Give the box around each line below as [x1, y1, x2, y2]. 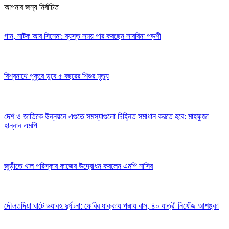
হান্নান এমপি [4, 121, 37, 130]
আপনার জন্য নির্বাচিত [4, 2, 59, 11]
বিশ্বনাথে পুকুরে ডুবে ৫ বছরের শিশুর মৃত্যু [4, 72, 109, 81]
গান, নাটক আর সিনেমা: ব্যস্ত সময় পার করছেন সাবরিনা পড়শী [4, 31, 161, 40]
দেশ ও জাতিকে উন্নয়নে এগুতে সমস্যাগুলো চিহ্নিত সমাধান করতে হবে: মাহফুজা [4, 112, 209, 121]
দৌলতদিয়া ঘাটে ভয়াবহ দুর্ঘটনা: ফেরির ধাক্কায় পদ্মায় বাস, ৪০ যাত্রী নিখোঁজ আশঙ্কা [4, 201, 219, 211]
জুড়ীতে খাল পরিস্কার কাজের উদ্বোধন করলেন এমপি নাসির [4, 161, 153, 170]
